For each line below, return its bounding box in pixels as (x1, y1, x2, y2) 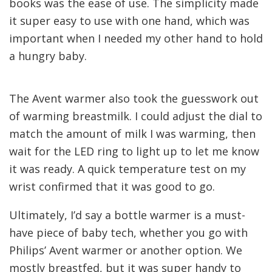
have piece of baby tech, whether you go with (9, 225, 248, 240)
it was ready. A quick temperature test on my (9, 161, 246, 176)
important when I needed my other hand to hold (9, 31, 263, 46)
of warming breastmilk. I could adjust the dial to (9, 108, 262, 123)
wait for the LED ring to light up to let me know (9, 143, 259, 158)
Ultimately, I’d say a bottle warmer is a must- (9, 207, 245, 222)
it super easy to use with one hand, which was (9, 13, 250, 29)
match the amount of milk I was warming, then (9, 126, 256, 141)
